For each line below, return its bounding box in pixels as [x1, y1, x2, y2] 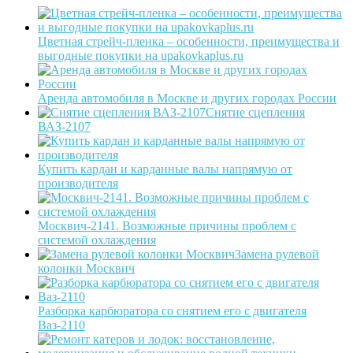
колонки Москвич [38, 262, 135, 276]
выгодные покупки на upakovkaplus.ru [38, 49, 243, 63]
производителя [38, 176, 118, 191]
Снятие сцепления [206, 106, 305, 120]
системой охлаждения [38, 233, 156, 247]
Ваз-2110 [38, 318, 85, 333]
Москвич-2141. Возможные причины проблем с [38, 219, 296, 233]
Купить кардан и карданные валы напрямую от [38, 162, 292, 176]
